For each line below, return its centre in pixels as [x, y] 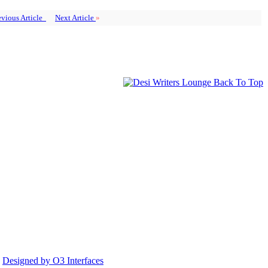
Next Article [75, 17]
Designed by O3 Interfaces [53, 260]
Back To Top [237, 82]
